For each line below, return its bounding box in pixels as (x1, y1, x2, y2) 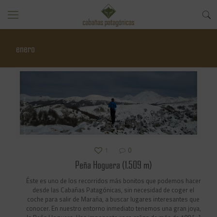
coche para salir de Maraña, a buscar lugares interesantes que (27, 194, 200, 204)
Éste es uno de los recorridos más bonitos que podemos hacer (26, 176, 201, 186)
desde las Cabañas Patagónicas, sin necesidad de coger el (32, 185, 194, 195)
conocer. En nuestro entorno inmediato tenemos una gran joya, (26, 203, 201, 214)
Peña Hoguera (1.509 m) (75, 158, 152, 171)
